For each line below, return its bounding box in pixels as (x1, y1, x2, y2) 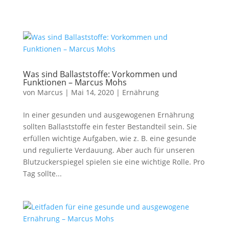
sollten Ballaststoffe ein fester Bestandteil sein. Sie (22, 122, 197, 131)
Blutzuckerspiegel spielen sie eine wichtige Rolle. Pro (22, 157, 204, 167)
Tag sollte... (22, 169, 62, 178)
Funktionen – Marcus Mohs (22, 77, 127, 88)
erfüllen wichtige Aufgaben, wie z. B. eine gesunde (22, 133, 196, 143)
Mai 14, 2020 (71, 87, 114, 97)
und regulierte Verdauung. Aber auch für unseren (22, 145, 195, 155)
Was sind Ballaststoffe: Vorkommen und (22, 68, 177, 80)
